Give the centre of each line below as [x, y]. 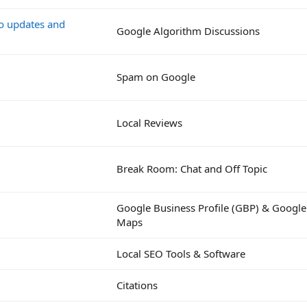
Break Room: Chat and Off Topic [192, 168]
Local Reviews [149, 122]
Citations [137, 285]
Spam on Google [156, 76]
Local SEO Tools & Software [181, 253]
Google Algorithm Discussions [188, 30]
